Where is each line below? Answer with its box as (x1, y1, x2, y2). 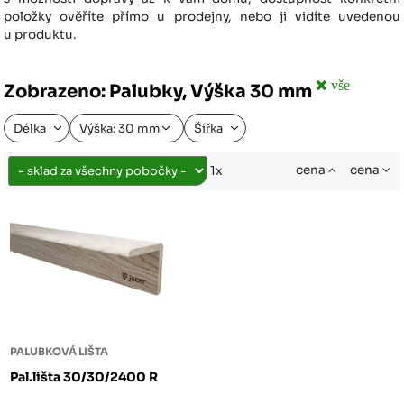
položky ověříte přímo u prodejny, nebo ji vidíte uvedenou (4, 9, 400, 25)
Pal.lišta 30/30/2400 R (10, 368, 159, 385)
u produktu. (4, 27, 78, 43)
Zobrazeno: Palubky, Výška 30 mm (4, 79, 317, 103)
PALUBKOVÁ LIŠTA (10, 344, 109, 358)
